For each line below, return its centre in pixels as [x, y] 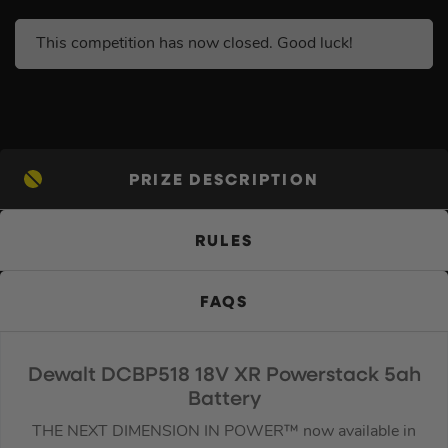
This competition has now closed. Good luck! [194, 43]
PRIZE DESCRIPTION [224, 180]
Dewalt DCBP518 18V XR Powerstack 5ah [224, 375]
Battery [224, 399]
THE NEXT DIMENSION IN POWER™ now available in [224, 431]
